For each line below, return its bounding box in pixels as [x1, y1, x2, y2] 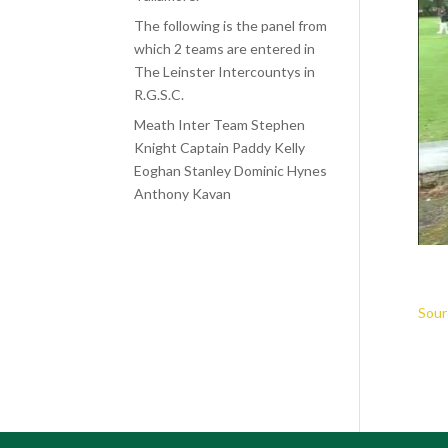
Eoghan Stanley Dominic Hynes [134, 162, 328, 179]
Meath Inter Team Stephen [134, 116, 306, 133]
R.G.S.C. [134, 86, 185, 103]
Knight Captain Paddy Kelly [134, 139, 306, 156]
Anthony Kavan [134, 185, 232, 202]
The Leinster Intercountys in [134, 63, 316, 80]
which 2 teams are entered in [134, 40, 316, 57]
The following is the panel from [134, 17, 328, 34]
